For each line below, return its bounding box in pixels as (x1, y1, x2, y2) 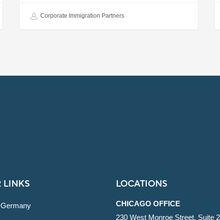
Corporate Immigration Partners (39, 12, 125, 20)
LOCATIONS (115, 178, 167, 190)
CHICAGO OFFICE (115, 199, 180, 208)
